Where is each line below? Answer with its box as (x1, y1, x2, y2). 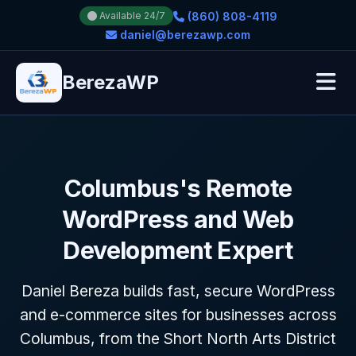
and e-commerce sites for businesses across (19, 305, 337, 324)
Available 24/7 (96, 10, 165, 21)
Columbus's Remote (64, 174, 292, 203)
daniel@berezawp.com (117, 28, 250, 41)
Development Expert (63, 236, 293, 265)
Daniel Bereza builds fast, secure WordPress (21, 281, 335, 300)
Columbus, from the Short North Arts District (20, 329, 336, 348)
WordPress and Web (62, 205, 294, 234)
